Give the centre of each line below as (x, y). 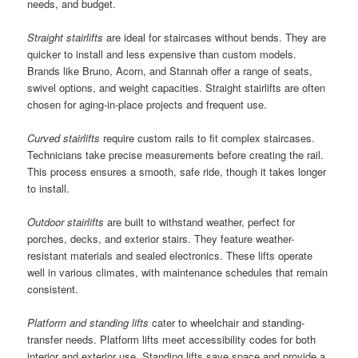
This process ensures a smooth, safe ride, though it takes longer (177, 171)
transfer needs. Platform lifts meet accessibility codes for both (172, 340)
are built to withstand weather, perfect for (200, 221)
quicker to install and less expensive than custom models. (162, 54)
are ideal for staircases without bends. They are (215, 37)
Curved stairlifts (64, 137)
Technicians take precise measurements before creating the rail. (176, 154)
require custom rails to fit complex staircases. (208, 137)
